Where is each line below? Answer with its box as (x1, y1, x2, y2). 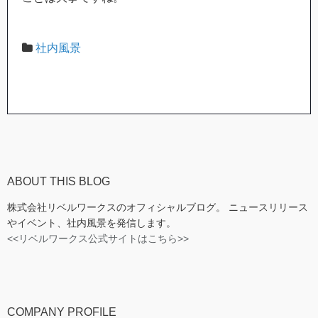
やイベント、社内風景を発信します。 (7, 216, 176, 229)
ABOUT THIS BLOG (7, 175, 110, 187)
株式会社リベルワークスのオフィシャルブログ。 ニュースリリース (7, 201, 308, 213)
